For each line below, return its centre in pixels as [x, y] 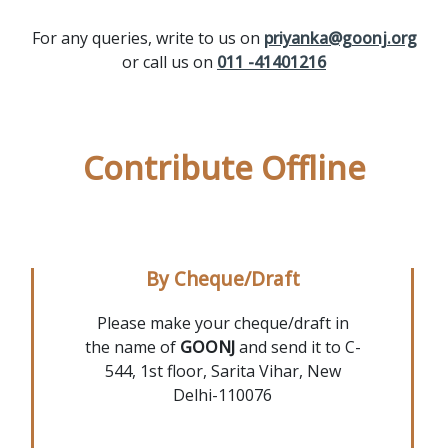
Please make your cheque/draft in [222, 322]
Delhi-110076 [222, 394]
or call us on [169, 61]
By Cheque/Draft [222, 278]
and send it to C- [297, 346]
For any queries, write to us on [147, 37]
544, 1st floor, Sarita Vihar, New [222, 370]
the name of [132, 346]
